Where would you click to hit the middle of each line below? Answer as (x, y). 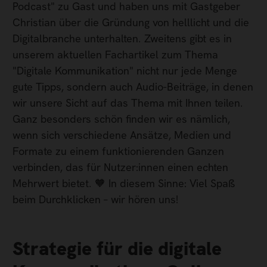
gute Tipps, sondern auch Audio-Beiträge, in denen (133, 86)
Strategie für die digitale (117, 249)
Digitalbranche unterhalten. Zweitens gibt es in (122, 38)
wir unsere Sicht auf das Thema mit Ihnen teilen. (128, 103)
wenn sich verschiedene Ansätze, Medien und (122, 135)
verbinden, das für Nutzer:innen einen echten (120, 167)
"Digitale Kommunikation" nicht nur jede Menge (125, 70)
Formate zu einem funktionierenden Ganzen (118, 151)
